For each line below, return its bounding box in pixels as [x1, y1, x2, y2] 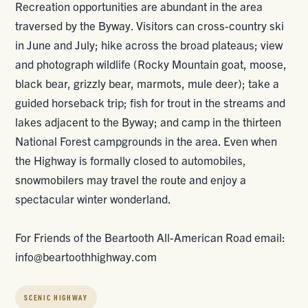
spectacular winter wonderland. [15, 191, 172, 206]
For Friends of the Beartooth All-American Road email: [15, 230, 286, 244]
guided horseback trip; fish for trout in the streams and [15, 95, 286, 109]
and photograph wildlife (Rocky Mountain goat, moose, [15, 56, 287, 71]
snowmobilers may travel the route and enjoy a [15, 172, 247, 186]
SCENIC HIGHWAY [24, 293, 88, 302]
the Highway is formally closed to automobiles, [15, 153, 247, 167]
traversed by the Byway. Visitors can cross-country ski [15, 18, 285, 32]
